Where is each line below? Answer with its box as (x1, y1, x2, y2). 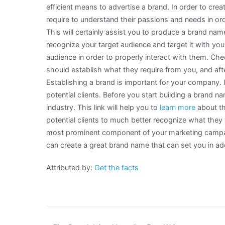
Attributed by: (46, 163, 94, 172)
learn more (160, 103, 195, 112)
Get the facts (94, 163, 139, 172)
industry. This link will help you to (46, 103, 160, 112)
